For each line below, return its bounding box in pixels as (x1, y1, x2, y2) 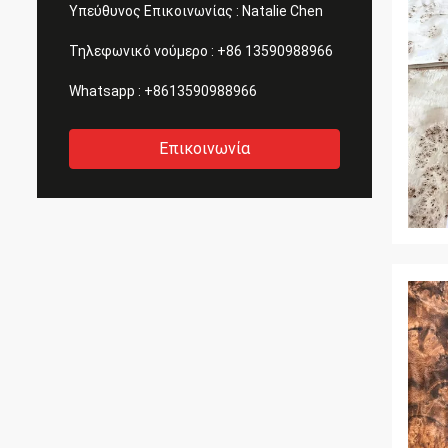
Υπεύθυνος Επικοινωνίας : (69, 3, 239, 19)
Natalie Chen (242, 3, 323, 19)
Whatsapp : (69, 83, 141, 99)
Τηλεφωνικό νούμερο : (69, 43, 214, 59)
